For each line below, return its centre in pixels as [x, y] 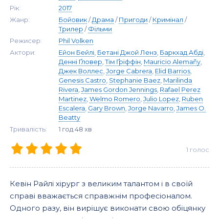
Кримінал [168, 20]
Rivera [68, 89]
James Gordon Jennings [119, 89]
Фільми [100, 29]
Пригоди [133, 20]
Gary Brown [107, 108]
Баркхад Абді [182, 52]
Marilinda [178, 80]
